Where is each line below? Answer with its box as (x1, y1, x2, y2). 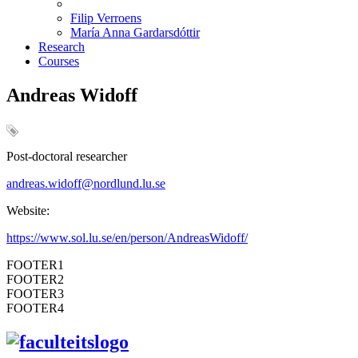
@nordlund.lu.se (82, 176, 165, 190)
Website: (6, 203, 50, 217)
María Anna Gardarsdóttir (70, 25, 200, 39)
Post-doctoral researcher (6, 149, 127, 163)
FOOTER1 (6, 257, 64, 272)
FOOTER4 (6, 300, 64, 315)
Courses (38, 54, 79, 68)
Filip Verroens (70, 10, 141, 25)
